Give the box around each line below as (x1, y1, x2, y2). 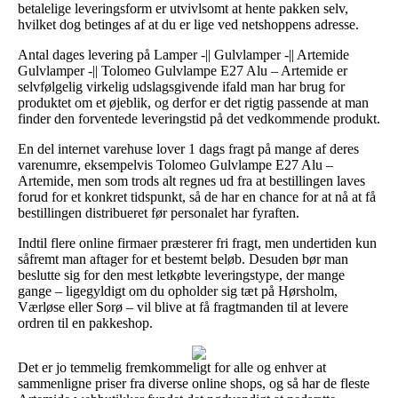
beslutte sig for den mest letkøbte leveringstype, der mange (18, 267, 345, 283)
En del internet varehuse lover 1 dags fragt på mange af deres (18, 140, 359, 156)
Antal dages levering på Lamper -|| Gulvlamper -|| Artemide (18, 46, 349, 62)
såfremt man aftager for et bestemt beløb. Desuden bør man (18, 251, 348, 267)
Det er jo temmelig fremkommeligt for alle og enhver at (18, 359, 326, 375)
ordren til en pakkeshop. (18, 314, 153, 330)
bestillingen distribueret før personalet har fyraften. (18, 204, 299, 220)
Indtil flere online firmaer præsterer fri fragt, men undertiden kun (18, 235, 377, 251)
